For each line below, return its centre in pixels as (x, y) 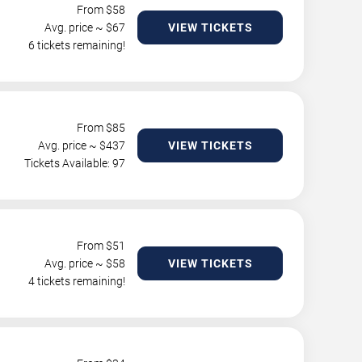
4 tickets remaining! (77, 281)
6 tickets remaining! (77, 45)
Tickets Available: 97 (75, 163)
